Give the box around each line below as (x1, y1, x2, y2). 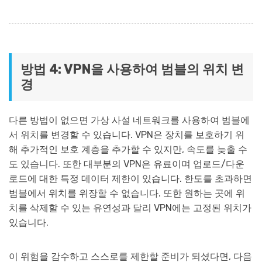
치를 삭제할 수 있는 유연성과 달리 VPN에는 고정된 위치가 (9, 202, 251, 214)
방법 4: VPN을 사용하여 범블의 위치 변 (20, 61, 244, 78)
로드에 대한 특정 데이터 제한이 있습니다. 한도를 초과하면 (9, 173, 252, 185)
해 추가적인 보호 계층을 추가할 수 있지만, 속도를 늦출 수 (9, 144, 247, 156)
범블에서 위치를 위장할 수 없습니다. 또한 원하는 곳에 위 (9, 188, 245, 199)
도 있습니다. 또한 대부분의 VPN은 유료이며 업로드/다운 (9, 158, 244, 170)
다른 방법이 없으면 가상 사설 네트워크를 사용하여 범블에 (9, 115, 250, 126)
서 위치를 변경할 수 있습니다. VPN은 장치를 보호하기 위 (9, 129, 244, 141)
